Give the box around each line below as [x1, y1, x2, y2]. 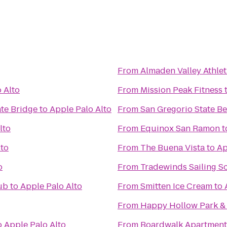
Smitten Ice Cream [140, 180, 212, 192]
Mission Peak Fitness [140, 84, 222, 96]
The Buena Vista [140, 142, 205, 154]
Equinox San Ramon [140, 123, 220, 134]
